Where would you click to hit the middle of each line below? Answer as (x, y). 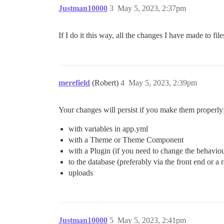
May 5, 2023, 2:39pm (163, 83)
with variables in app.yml (108, 129)
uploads (81, 173)
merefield (74, 83)
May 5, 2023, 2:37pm (152, 8)
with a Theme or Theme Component (126, 140)
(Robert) (106, 83)
